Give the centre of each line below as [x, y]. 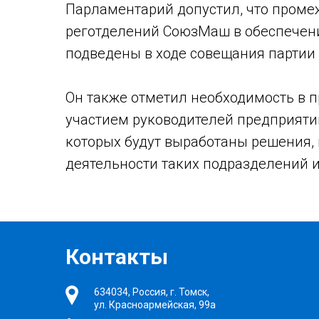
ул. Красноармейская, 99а [155, 305]
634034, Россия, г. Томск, [152, 292]
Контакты [117, 257]
